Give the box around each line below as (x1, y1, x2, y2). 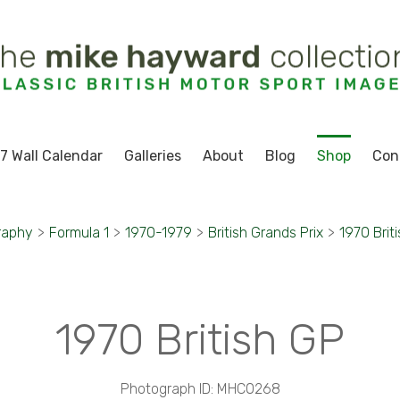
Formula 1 (49, 224, 109, 241)
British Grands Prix (208, 224, 323, 241)
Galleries (123, 147, 181, 164)
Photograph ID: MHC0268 (120, 380, 280, 397)
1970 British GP (55, 314, 345, 365)
